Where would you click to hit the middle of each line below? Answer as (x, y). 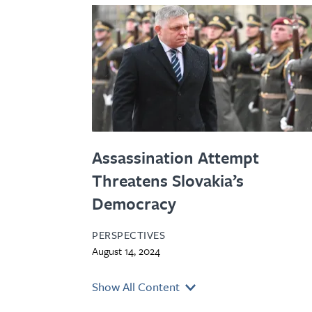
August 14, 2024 (126, 250)
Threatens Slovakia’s (168, 180)
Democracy (134, 203)
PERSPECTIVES (128, 234)
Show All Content (137, 286)
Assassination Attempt (175, 157)
